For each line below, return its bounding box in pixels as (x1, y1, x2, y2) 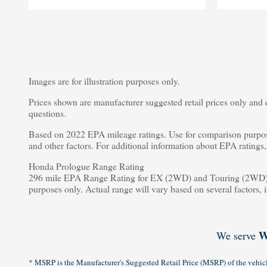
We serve (216, 228, 259, 243)
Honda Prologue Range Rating (29, 160, 144, 173)
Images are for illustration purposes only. (29, 74, 180, 88)
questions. (29, 107, 66, 120)
